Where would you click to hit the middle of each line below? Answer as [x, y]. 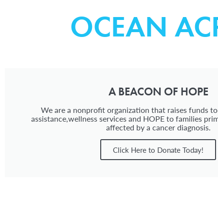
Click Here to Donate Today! [158, 150]
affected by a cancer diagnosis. [158, 127]
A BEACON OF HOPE [158, 91]
